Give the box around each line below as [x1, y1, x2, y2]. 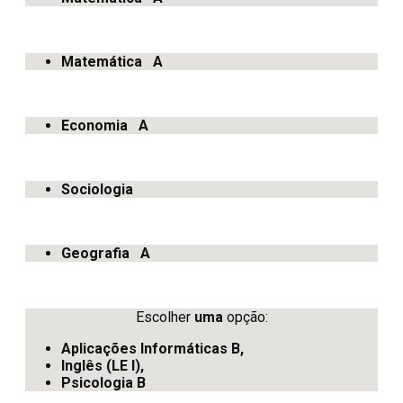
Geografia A [61, 244, 150, 262]
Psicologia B [61, 373, 146, 391]
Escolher [135, 308, 194, 326]
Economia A [61, 116, 148, 134]
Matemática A [61, 52, 163, 70]
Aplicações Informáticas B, [61, 339, 244, 357]
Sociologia [61, 180, 133, 198]
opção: [222, 308, 268, 326]
